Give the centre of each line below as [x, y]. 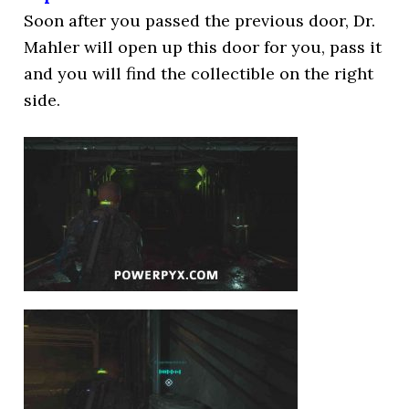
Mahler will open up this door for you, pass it [203, 47]
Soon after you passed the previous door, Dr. [200, 21]
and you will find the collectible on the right [199, 73]
